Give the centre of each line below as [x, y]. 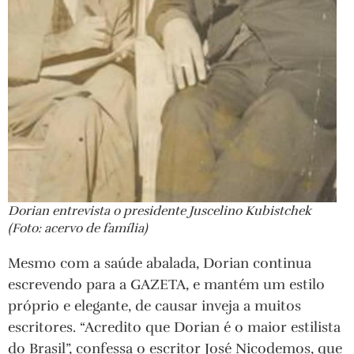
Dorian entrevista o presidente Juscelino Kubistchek [160, 211]
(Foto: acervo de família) [78, 229]
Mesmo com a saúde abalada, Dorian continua [160, 264]
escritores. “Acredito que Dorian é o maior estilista [174, 328]
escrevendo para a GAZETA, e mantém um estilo [166, 285]
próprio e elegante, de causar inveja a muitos [154, 306]
